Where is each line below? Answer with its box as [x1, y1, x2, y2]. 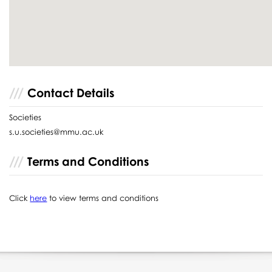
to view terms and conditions [47, 192, 159, 203]
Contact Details [27, 85, 115, 100]
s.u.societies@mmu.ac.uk [9, 126, 104, 137]
